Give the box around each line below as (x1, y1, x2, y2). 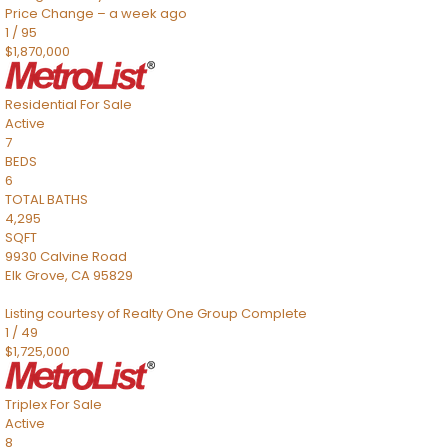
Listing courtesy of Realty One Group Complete (5, 304, 307, 323)
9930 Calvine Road (5, 247, 127, 266)
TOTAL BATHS (5, 190, 88, 209)
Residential (5, 95, 77, 114)
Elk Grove (5, 266, 65, 285)
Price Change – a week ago (5, 4, 187, 23)
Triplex (5, 395, 47, 414)
